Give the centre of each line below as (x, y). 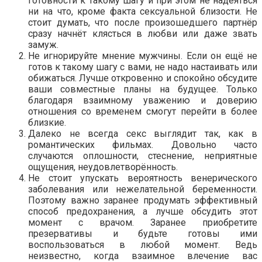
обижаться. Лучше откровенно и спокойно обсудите (143, 78)
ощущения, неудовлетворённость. (103, 167)
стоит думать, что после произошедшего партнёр (143, 22)
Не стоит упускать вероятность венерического (143, 178)
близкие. (47, 122)
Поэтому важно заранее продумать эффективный (143, 200)
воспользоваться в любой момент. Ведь (143, 244)
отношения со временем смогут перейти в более (143, 111)
